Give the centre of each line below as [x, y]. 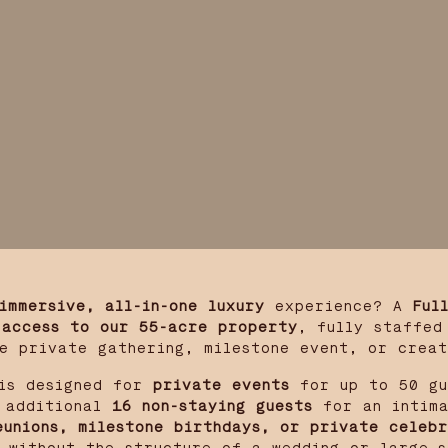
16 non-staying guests [207, 406]
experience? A [339, 306]
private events [221, 385]
